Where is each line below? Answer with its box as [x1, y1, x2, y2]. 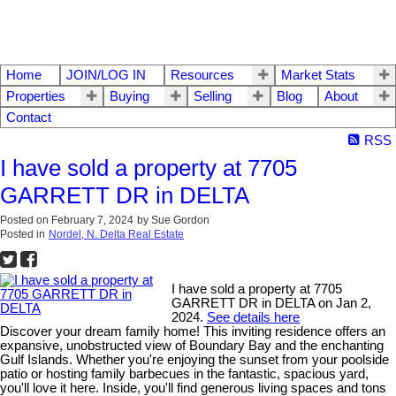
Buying [110, 89, 150, 104]
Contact [6, 110, 51, 126]
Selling [194, 89, 232, 104]
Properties [6, 89, 65, 104]
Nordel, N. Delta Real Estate [49, 228, 184, 241]
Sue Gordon [151, 214, 209, 227]
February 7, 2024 [51, 214, 133, 227]
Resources [171, 68, 234, 83]
